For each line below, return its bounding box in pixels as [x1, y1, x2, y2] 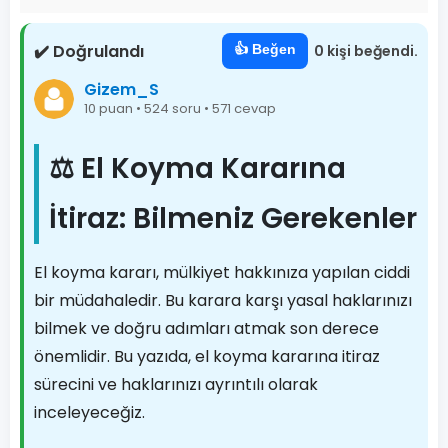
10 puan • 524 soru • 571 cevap [84, 98, 276, 118]
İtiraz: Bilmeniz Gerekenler [49, 199, 417, 238]
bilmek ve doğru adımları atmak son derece [34, 317, 379, 340]
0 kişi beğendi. [314, 41, 418, 61]
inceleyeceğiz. [34, 401, 145, 424]
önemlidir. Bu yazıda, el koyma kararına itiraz [34, 345, 380, 368]
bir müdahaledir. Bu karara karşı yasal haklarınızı [34, 289, 412, 312]
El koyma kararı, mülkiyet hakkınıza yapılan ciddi [34, 261, 410, 284]
